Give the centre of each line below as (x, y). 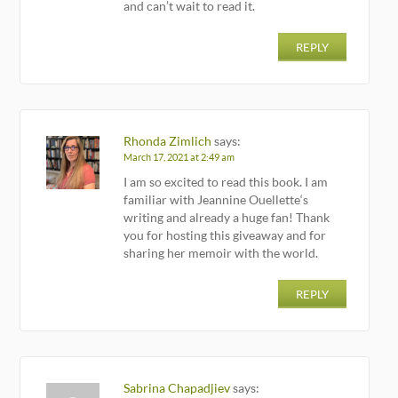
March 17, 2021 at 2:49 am (179, 157)
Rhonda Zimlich (168, 140)
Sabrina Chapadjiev (177, 387)
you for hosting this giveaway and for (225, 235)
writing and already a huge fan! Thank (227, 217)
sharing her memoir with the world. (221, 252)
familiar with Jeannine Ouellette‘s (216, 199)
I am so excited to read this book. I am (226, 181)
